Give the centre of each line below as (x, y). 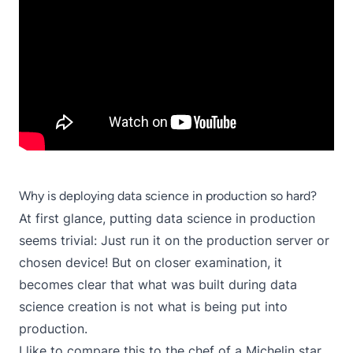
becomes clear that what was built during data (158, 284)
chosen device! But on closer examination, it (150, 262)
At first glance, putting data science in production (167, 218)
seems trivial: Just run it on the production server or (174, 240)
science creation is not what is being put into (153, 307)
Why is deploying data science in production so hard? (168, 196)
